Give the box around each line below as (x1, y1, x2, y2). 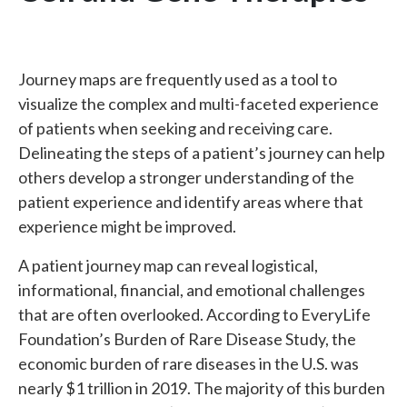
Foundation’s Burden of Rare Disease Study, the (18, 329, 356, 349)
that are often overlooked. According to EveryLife (18, 304, 371, 324)
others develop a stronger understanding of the (18, 167, 354, 187)
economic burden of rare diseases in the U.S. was (18, 353, 359, 373)
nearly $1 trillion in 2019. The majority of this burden (18, 378, 385, 398)
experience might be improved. (18, 216, 236, 236)
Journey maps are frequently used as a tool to (18, 69, 337, 89)
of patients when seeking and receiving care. (18, 118, 333, 138)
